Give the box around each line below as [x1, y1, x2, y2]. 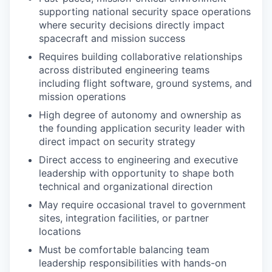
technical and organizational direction [39, 180, 212, 192]
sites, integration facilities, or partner [39, 212, 209, 224]
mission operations [39, 90, 126, 103]
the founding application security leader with [39, 122, 245, 134]
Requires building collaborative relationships [39, 50, 242, 63]
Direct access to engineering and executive [39, 154, 238, 166]
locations [39, 225, 81, 237]
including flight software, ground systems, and [39, 77, 252, 89]
